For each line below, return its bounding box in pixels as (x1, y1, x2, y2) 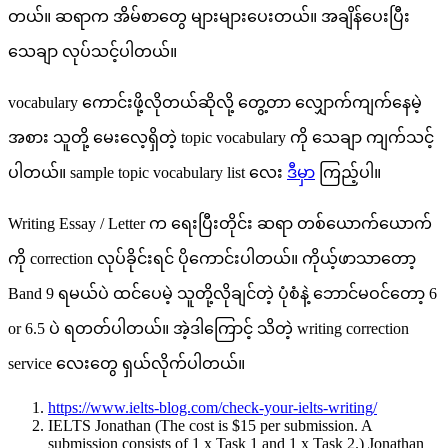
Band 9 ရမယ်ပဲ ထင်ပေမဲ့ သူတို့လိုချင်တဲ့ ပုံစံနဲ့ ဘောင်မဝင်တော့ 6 (8, 284, 437, 302)
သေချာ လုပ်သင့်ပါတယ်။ (8, 42, 177, 60)
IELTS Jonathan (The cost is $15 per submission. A (48, 416, 372, 434)
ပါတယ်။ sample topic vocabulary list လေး (8, 163, 287, 181)
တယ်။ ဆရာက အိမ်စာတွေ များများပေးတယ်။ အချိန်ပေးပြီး (8, 7, 410, 25)
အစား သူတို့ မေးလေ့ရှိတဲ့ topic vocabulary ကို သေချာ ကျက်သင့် (8, 128, 434, 146)
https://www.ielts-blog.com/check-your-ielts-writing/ (48, 398, 377, 416)
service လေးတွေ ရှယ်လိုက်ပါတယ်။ (8, 354, 245, 372)
